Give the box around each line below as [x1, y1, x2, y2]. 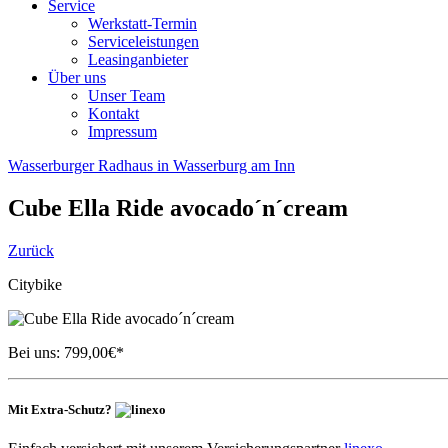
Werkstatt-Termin [88, 15, 197, 32]
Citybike [8, 275, 62, 293]
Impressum [88, 123, 157, 140]
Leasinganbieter [88, 51, 188, 68]
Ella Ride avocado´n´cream [68, 194, 348, 221]
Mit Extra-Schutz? [8, 401, 115, 417]
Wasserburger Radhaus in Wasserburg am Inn [8, 157, 295, 174]
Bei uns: [8, 343, 60, 361]
